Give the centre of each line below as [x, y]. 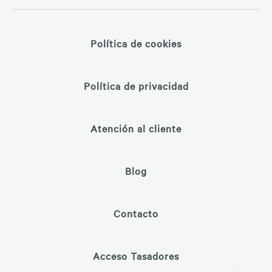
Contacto [136, 213]
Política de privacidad [136, 85]
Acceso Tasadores [136, 255]
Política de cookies [136, 43]
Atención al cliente [136, 128]
